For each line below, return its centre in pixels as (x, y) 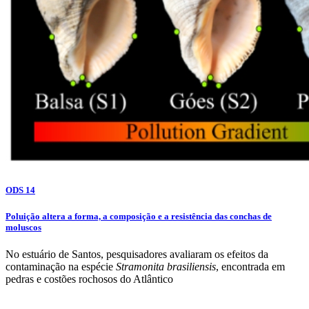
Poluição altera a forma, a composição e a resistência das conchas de (139, 216)
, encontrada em (250, 266)
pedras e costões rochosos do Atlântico (89, 279)
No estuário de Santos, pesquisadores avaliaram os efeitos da (137, 254)
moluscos (23, 227)
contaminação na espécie (61, 266)
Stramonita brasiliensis (166, 266)
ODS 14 (20, 190)
